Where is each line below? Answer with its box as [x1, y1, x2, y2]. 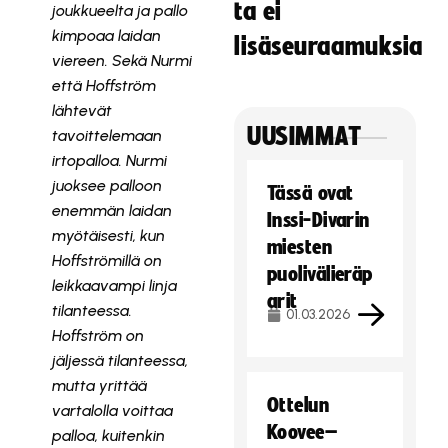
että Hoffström [51, 76, 156, 95]
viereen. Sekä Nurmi [51, 51, 192, 70]
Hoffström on [51, 326, 144, 345]
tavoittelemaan [51, 126, 162, 145]
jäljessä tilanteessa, [51, 351, 188, 370]
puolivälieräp [267, 263, 373, 285]
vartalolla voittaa [51, 401, 173, 420]
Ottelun [267, 394, 330, 416]
